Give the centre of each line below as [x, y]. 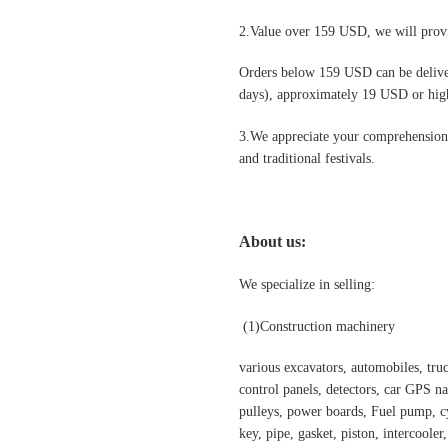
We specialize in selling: [307, 285]
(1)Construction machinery [317, 326]
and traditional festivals [305, 158]
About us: [272, 241]
